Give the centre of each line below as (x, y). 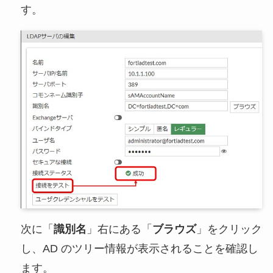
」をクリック (229, 229)
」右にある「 (119, 229)
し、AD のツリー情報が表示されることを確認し (139, 249)
